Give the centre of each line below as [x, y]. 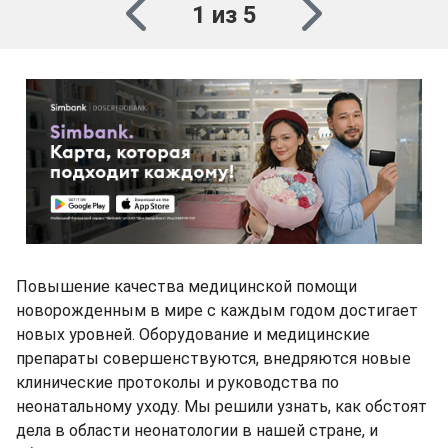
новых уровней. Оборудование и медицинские [193, 334]
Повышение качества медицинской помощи [186, 286]
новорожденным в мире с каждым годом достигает [217, 310]
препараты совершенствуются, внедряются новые [213, 358]
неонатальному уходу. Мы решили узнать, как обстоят [221, 406]
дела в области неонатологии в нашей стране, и [197, 430]
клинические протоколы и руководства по [177, 382]
